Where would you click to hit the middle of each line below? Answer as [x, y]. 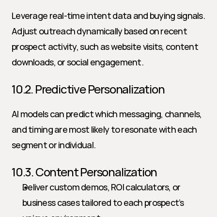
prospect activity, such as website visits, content [105, 46]
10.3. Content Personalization [85, 172]
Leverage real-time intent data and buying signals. [108, 15]
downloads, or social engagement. [77, 62]
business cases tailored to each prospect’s [103, 202]
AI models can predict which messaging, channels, [107, 114]
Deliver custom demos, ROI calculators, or [101, 187]
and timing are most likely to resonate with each [104, 129]
